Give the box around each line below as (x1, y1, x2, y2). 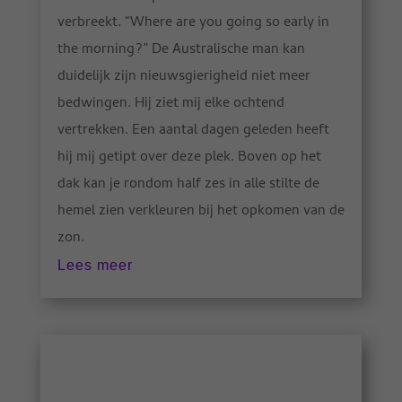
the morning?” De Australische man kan (57, 38, 305, 62)
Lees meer (57, 257, 133, 273)
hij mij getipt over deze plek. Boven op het (57, 145, 321, 170)
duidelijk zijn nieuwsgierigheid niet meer (57, 65, 310, 89)
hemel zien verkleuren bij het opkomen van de (57, 199, 345, 223)
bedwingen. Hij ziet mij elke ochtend (57, 92, 284, 116)
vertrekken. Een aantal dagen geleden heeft (57, 118, 329, 143)
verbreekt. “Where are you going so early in (57, 11, 329, 35)
